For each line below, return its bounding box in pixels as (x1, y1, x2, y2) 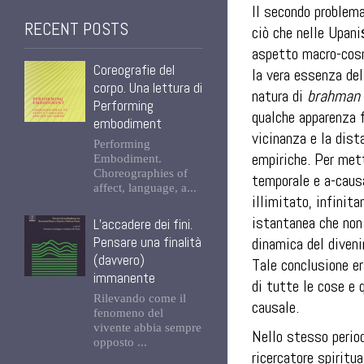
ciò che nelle (252, 22, 328, 43)
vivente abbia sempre (93, 321, 201, 334)
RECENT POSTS (24, 18, 128, 40)
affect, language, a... (93, 181, 197, 194)
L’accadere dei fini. (93, 215, 193, 233)
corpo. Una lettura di (93, 79, 202, 97)
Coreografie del (93, 61, 175, 79)
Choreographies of (93, 167, 188, 180)
